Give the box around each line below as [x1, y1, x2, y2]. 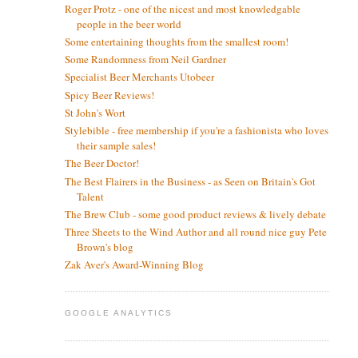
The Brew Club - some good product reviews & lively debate [64, 206, 326, 221]
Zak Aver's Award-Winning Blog [64, 257, 204, 272]
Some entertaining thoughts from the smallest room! [64, 34, 288, 49]
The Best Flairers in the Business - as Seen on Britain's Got [64, 173, 316, 189]
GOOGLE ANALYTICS [64, 308, 173, 317]
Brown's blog [76, 240, 133, 255]
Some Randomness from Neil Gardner [64, 52, 226, 67]
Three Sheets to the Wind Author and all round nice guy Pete [64, 225, 327, 240]
